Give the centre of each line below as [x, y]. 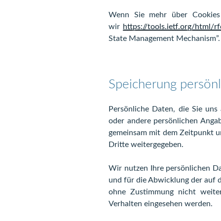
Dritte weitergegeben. [146, 144]
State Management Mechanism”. [164, 38]
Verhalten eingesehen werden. [161, 203]
